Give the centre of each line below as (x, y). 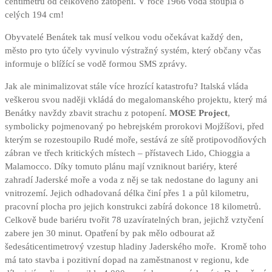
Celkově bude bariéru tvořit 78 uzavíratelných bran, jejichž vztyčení (134, 220)
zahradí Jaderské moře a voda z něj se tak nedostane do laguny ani (131, 180)
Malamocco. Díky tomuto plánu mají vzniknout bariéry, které (121, 167)
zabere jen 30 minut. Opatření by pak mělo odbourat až (110, 233)
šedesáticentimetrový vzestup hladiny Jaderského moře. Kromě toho (136, 247)
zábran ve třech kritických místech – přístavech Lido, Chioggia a (127, 153)
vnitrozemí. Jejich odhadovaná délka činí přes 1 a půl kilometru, (127, 193)
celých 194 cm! (34, 15)
